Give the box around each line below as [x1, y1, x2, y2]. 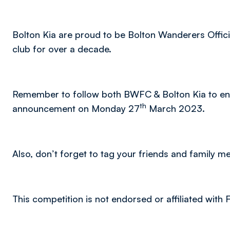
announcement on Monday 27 [12, 103, 140, 114]
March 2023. [146, 103, 205, 114]
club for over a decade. [12, 43, 111, 54]
